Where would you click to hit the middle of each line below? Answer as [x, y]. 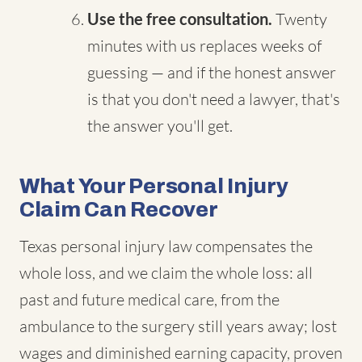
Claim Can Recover [119, 209]
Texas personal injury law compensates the [166, 246]
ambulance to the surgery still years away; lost [178, 326]
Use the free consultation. [180, 19]
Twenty [300, 19]
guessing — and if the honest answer [212, 72]
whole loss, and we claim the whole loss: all [166, 273]
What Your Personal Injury [154, 186]
